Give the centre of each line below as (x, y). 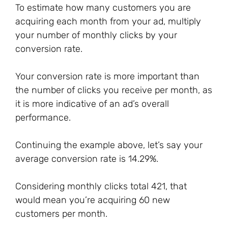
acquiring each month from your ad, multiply (108, 21)
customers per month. (61, 214)
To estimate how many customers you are (103, 8)
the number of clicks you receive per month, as (114, 90)
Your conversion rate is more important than (107, 76)
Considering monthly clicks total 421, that (101, 186)
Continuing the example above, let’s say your (109, 145)
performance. (43, 118)
